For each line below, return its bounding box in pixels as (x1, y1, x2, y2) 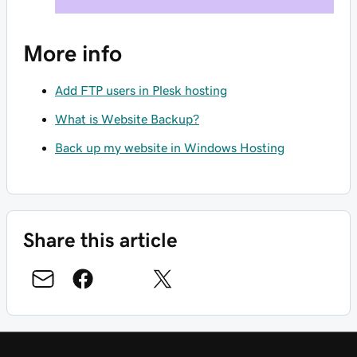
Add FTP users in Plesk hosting (55, 84, 227, 97)
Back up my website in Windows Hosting (55, 141, 284, 155)
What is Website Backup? (55, 112, 199, 126)
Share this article (23, 229, 178, 251)
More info (23, 42, 122, 65)
